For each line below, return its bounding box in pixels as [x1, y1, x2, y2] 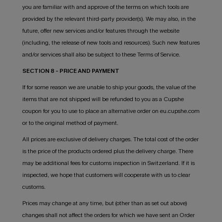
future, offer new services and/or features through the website [22, 26, 179, 35]
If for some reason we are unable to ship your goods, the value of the [22, 83, 196, 91]
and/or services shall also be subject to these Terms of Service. [22, 50, 180, 58]
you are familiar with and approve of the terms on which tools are [22, 2, 189, 11]
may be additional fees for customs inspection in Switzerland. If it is [22, 159, 195, 167]
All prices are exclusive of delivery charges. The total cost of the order [22, 135, 199, 143]
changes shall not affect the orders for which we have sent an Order [22, 211, 195, 219]
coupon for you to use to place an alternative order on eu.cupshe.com [22, 107, 200, 115]
